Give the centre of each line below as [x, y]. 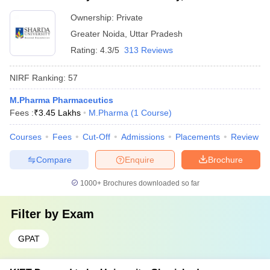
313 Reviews [149, 50]
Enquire [140, 159]
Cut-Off [96, 137]
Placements [198, 137]
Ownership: [93, 17]
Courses [26, 137]
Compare [54, 159]
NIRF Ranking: [38, 77]
